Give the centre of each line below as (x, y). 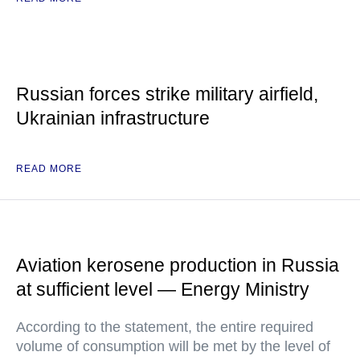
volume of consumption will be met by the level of (173, 346)
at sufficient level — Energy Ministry (163, 289)
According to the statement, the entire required (165, 327)
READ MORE (49, 169)
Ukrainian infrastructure (113, 118)
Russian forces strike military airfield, (167, 94)
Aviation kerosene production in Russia (178, 265)
